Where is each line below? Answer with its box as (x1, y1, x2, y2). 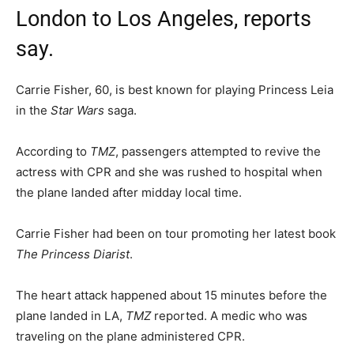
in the (16, 102, 51, 118)
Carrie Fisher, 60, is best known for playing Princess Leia (16, 81, 333, 97)
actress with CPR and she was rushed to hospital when (16, 164, 322, 179)
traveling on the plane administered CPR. (16, 328, 245, 344)
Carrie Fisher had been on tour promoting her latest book (16, 225, 336, 241)
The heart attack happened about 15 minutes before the (16, 287, 327, 303)
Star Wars (51, 102, 104, 118)
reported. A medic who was (154, 307, 307, 323)
